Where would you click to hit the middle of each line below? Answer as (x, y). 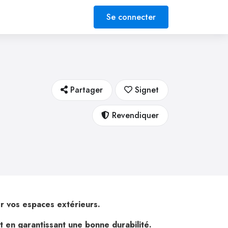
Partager (85, 90)
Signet (146, 90)
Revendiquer (134, 115)
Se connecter (131, 17)
